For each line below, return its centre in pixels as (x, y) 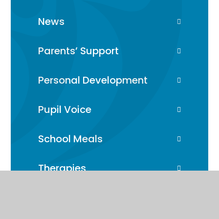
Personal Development (93, 80)
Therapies (62, 168)
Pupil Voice (65, 109)
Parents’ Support (79, 51)
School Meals (71, 139)
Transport (62, 197)
